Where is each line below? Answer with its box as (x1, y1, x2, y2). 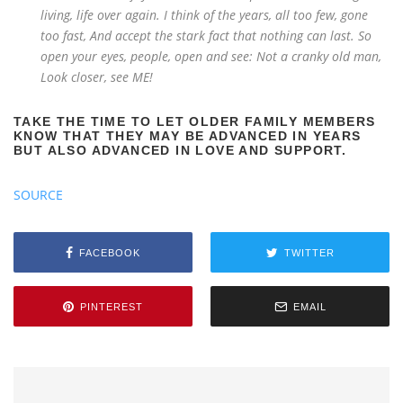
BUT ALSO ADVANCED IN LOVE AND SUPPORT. (13, 143, 347, 157)
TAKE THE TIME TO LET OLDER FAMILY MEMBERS (13, 114, 376, 129)
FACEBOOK (79, 246, 140, 258)
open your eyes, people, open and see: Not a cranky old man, (40, 48, 381, 65)
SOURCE (13, 186, 63, 203)
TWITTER (283, 246, 335, 258)
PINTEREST (80, 300, 143, 312)
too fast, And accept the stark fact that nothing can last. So (40, 27, 372, 44)
